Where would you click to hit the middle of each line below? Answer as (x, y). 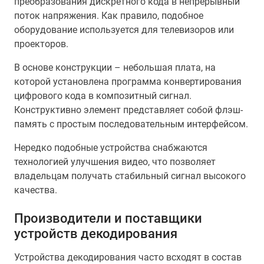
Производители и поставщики (108, 218)
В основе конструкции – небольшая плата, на (115, 67)
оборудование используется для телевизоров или (124, 30)
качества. (36, 190)
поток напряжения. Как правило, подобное (109, 16)
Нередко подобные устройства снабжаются (111, 148)
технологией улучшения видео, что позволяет (115, 162)
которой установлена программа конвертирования (128, 82)
